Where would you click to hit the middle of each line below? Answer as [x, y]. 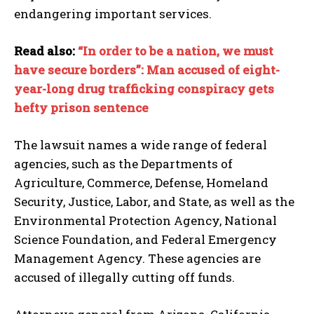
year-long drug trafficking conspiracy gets [144, 89]
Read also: [46, 51]
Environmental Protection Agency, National [145, 221]
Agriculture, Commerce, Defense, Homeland [141, 183]
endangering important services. [113, 14]
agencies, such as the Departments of [123, 164]
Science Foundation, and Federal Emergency [145, 240]
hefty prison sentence [81, 108]
